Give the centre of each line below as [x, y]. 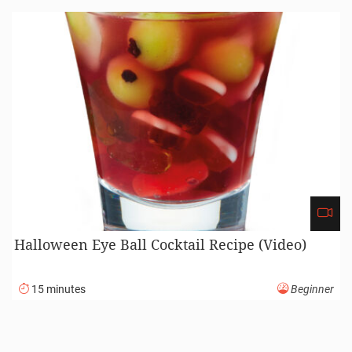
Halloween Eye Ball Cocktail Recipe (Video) [161, 244]
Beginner [311, 289]
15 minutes [57, 289]
